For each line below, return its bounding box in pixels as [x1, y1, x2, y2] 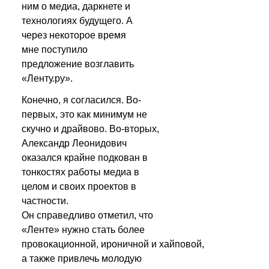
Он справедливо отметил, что [22, 210, 153, 220]
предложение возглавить [22, 59, 134, 69]
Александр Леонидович [22, 138, 127, 148]
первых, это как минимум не [22, 109, 147, 119]
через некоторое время [22, 30, 126, 40]
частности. [22, 196, 68, 206]
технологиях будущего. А [22, 16, 133, 26]
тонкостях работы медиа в [22, 167, 139, 177]
